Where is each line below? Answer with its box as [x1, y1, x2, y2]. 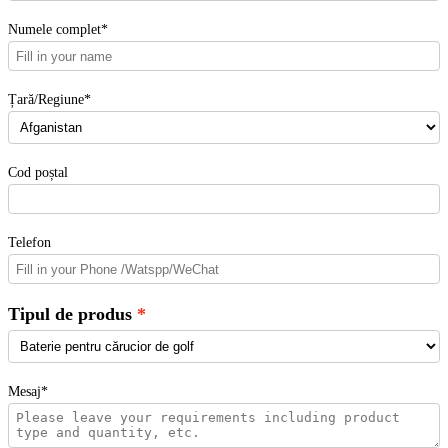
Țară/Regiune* [8, 91, 91, 108]
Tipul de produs [8, 304, 132, 325]
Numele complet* [8, 21, 108, 38]
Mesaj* [8, 382, 48, 399]
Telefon [8, 234, 51, 251]
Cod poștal [8, 163, 68, 180]
